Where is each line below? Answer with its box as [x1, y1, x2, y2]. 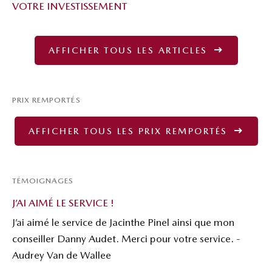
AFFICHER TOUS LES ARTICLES [48, 44, 211, 56]
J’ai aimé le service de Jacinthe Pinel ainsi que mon [12, 216, 234, 228]
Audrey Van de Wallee [12, 248, 111, 261]
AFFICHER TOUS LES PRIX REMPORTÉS [28, 125, 231, 137]
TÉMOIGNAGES [12, 175, 74, 185]
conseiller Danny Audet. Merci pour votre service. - [12, 232, 240, 245]
